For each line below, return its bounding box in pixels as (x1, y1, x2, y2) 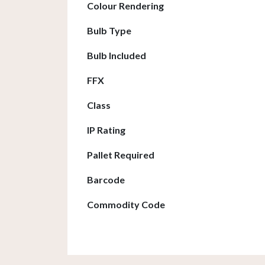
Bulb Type (87, 25, 131, 37)
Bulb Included (87, 50, 146, 62)
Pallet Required (87, 149, 154, 161)
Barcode (87, 174, 125, 186)
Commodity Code (87, 199, 165, 211)
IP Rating (87, 124, 125, 136)
